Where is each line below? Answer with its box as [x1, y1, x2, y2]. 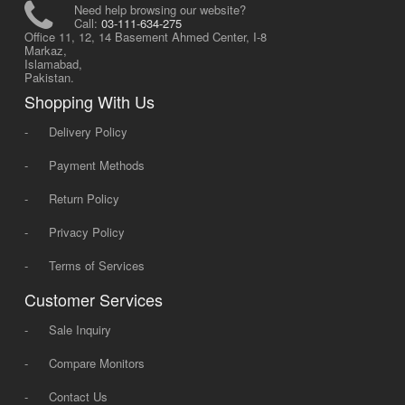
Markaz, [24, 42, 67, 59]
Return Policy [48, 190, 119, 207]
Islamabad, [24, 55, 82, 72]
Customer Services [24, 287, 163, 311]
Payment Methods [48, 156, 145, 174]
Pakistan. [24, 69, 74, 86]
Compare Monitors [48, 354, 145, 372]
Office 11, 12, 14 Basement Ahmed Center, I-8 [24, 28, 267, 45]
